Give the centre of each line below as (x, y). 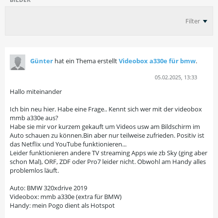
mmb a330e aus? (34, 118)
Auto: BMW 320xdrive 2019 (48, 188)
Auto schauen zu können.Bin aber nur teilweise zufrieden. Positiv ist (107, 135)
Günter (42, 61)
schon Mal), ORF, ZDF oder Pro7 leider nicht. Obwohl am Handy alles (108, 162)
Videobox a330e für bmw (157, 61)
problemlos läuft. (34, 170)
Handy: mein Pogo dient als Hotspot (62, 205)
